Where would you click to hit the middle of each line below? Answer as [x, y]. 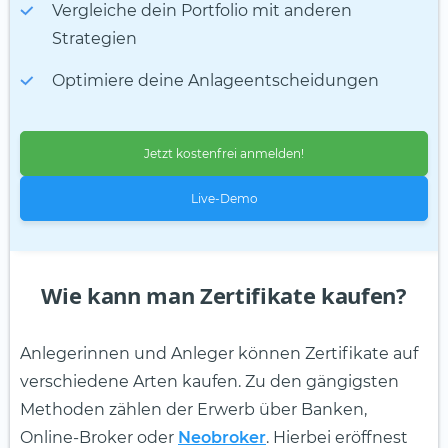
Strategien [94, 39]
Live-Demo [224, 199]
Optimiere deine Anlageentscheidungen [215, 81]
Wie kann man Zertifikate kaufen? [224, 295]
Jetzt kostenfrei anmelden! [224, 154]
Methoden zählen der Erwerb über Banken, [193, 410]
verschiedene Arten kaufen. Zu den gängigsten [209, 382]
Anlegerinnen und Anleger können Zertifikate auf [219, 354]
